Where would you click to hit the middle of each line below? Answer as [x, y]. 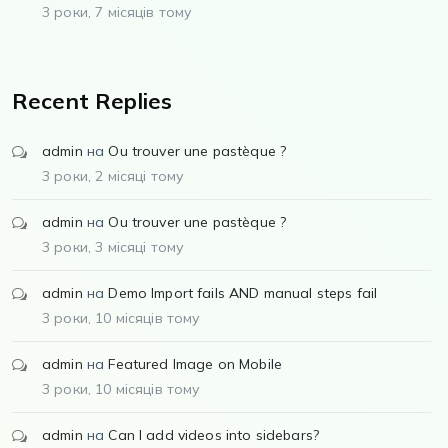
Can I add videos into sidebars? [214, 434]
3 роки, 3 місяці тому [113, 246]
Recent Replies [92, 100]
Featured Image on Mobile [195, 363]
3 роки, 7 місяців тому [117, 11]
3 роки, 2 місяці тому [113, 175]
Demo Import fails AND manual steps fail [243, 292]
